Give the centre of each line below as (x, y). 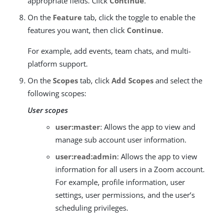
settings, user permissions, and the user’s (125, 195)
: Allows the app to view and (148, 127)
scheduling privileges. (92, 207)
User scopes (48, 110)
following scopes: (57, 93)
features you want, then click (77, 30)
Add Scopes (132, 80)
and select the (178, 80)
